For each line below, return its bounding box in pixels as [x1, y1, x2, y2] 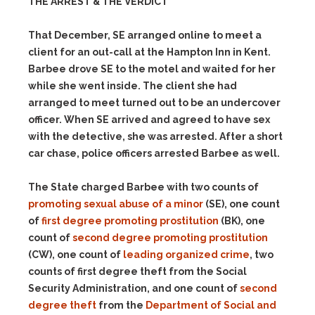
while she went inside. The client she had [28, 80, 237, 91]
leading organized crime [123, 249, 250, 260]
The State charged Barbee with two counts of [28, 181, 259, 193]
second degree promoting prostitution [72, 232, 268, 243]
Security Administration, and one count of [28, 283, 240, 294]
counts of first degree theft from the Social [28, 266, 247, 277]
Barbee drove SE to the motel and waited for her [28, 63, 276, 75]
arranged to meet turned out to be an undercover [28, 97, 281, 108]
